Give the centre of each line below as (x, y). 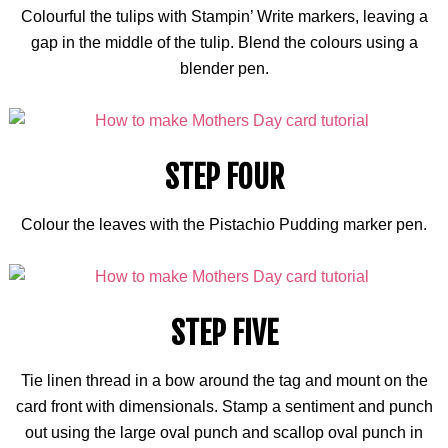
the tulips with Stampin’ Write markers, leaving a (256, 16)
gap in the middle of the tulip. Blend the (170, 42)
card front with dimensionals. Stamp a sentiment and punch (224, 406)
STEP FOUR (224, 177)
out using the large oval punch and (149, 432)
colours (335, 42)
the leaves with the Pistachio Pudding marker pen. (248, 224)
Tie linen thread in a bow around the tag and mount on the (224, 380)
